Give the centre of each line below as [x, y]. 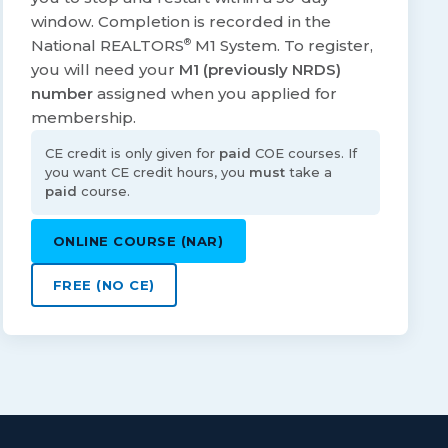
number [61, 94]
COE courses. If [303, 153]
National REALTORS [107, 46]
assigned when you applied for [214, 94]
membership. [83, 118]
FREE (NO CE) [103, 285]
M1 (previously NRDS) [259, 70]
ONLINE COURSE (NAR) [138, 241]
